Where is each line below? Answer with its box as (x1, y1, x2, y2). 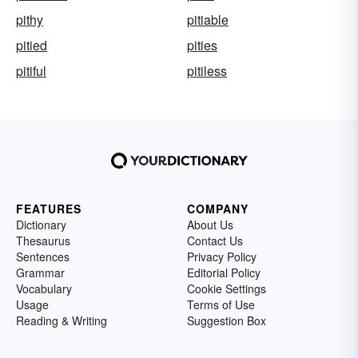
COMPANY (187, 201, 249, 217)
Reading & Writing (16, 312, 107, 328)
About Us (187, 217, 233, 233)
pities (187, 36, 217, 54)
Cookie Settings (187, 280, 266, 296)
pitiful (16, 62, 46, 80)
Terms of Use (187, 296, 255, 312)
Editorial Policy (187, 265, 261, 280)
